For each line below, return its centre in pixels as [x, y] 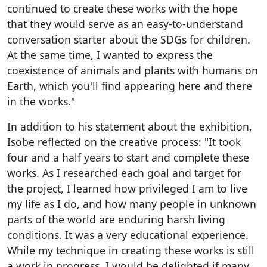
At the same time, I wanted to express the [110, 55]
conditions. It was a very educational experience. [128, 235]
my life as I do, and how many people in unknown [132, 204]
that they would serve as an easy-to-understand [125, 24]
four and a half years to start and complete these [128, 158]
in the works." [41, 102]
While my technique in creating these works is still [131, 251]
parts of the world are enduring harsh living [116, 220]
